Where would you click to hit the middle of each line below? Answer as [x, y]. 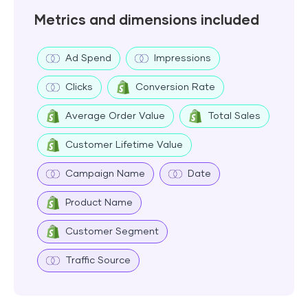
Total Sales [234, 116]
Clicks [79, 87]
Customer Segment [112, 231]
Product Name [99, 202]
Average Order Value [115, 116]
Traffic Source [98, 260]
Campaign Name [105, 174]
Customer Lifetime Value [124, 145]
